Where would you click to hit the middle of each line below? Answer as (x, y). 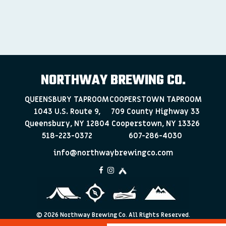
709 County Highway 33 (155, 111)
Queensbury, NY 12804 (67, 124)
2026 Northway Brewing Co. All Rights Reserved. (117, 215)
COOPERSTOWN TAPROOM (155, 99)
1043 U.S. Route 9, (67, 111)
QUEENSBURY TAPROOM (67, 99)
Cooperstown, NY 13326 (155, 124)
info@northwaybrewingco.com (113, 153)
